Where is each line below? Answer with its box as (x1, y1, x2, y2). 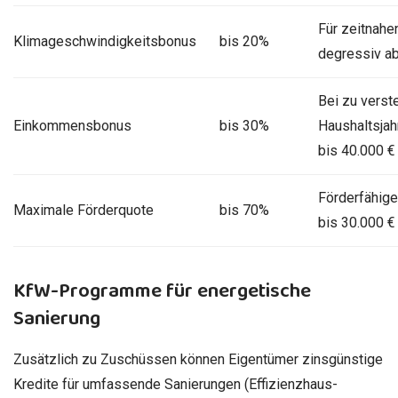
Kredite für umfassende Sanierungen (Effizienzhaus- (13, 375, 338, 393)
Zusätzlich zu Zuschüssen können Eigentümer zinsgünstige (13, 350, 383, 368)
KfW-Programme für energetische (13, 274, 311, 307)
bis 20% (219, 32, 269, 50)
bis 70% (219, 201, 269, 219)
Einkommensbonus (13, 116, 131, 134)
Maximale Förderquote (13, 201, 154, 219)
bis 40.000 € (317, 141, 395, 159)
